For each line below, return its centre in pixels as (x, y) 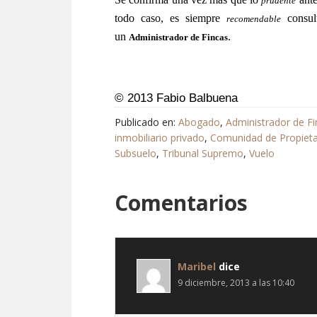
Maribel (197, 266)
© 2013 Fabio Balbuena (176, 97)
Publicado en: (146, 122)
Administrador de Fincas (178, 38)
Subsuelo (136, 153)
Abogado (199, 122)
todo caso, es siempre (171, 18)
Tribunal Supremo (203, 153)
